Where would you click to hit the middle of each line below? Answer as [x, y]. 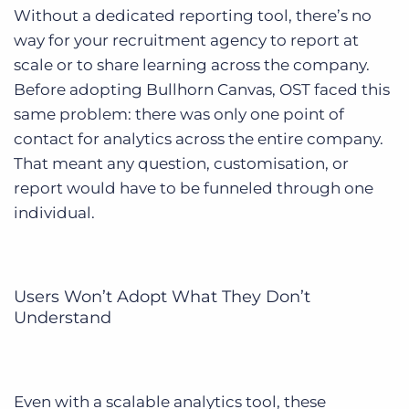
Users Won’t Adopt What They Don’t [162, 296]
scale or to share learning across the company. [192, 64]
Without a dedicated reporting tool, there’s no [193, 15]
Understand [63, 317]
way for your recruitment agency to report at [186, 40]
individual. [54, 212]
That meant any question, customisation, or [181, 163]
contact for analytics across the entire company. [199, 138]
